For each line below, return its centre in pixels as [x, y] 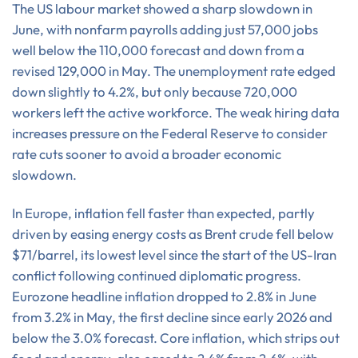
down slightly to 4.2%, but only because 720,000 [155, 91]
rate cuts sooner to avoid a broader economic [147, 153]
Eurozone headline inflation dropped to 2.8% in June [164, 296]
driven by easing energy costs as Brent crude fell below [173, 233]
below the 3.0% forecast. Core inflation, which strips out [176, 337]
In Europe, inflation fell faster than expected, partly [163, 213]
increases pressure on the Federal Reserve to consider [170, 133]
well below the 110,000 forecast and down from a [158, 50]
